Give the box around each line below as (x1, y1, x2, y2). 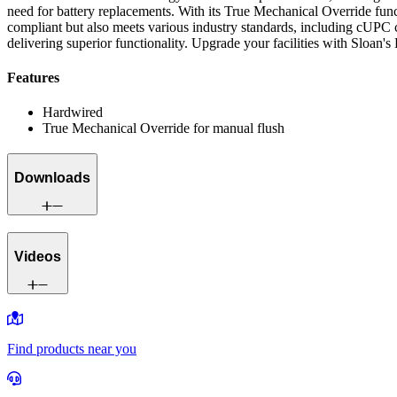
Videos (14, 248, 61, 264)
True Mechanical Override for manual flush (43, 121, 284, 136)
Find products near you (7, 341, 136, 356)
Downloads (14, 169, 90, 185)
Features (7, 70, 59, 86)
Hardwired (43, 105, 103, 121)
